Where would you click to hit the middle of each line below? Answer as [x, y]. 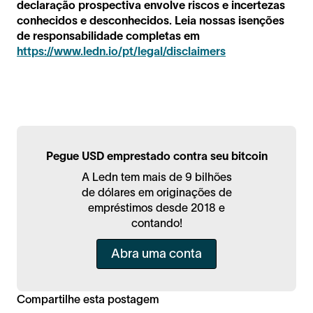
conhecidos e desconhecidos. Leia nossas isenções [151, 21]
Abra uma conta [156, 254]
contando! [156, 223]
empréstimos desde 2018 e [156, 208]
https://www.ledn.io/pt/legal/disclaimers [121, 51]
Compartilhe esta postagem [88, 299]
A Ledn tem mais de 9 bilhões [156, 177]
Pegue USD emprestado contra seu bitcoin [156, 156]
